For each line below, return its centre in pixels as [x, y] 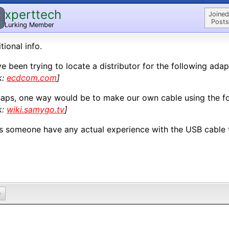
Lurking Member [29, 25]
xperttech [33, 14]
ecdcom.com [32, 78]
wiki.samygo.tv [36, 109]
